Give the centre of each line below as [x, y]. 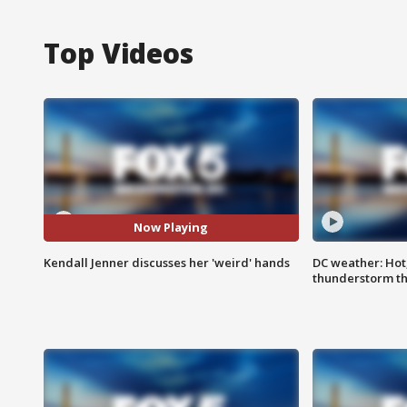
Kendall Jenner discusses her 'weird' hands [167, 262]
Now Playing [171, 228]
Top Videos [119, 53]
